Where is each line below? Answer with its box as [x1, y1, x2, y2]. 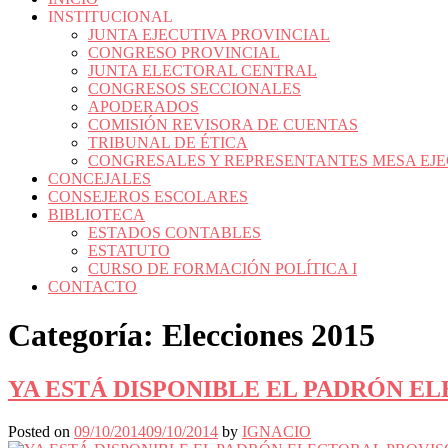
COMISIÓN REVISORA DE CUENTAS [88, 116, 358, 133]
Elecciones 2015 [162, 317, 375, 354]
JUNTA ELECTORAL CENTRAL [88, 62, 317, 79]
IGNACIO [242, 422, 311, 440]
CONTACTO [48, 278, 137, 295]
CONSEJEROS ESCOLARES [48, 188, 248, 205]
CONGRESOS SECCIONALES [88, 80, 301, 97]
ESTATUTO [88, 242, 170, 259]
